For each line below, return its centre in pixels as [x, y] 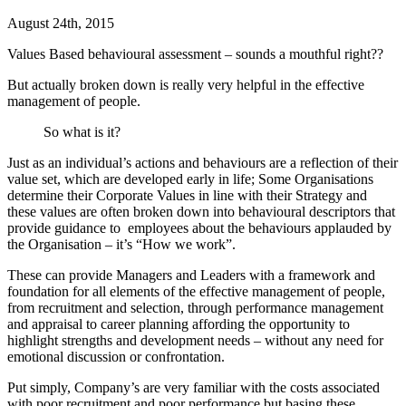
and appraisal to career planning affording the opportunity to [179, 324]
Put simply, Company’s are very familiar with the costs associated [193, 387]
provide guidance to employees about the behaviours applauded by [199, 227]
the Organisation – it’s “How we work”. [121, 244]
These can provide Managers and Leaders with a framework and [191, 275]
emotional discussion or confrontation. [116, 356]
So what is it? [82, 131]
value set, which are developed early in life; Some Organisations [190, 179]
